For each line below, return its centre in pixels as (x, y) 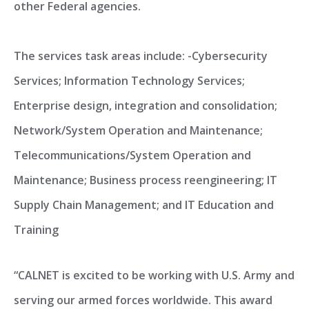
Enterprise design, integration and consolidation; (146, 106)
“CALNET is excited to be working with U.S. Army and (154, 275)
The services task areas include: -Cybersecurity (141, 56)
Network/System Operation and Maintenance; (138, 130)
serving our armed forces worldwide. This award (143, 300)
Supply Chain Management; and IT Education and (144, 205)
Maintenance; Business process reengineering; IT (146, 180)
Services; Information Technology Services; (129, 81)
